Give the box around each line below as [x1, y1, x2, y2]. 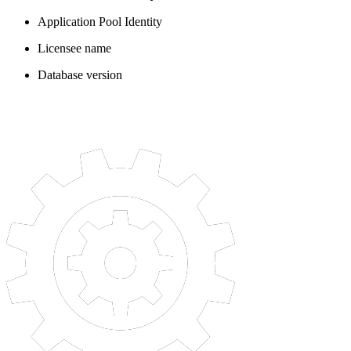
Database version [38, 67, 122, 81]
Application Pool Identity [38, 14, 162, 28]
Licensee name [38, 41, 111, 55]
